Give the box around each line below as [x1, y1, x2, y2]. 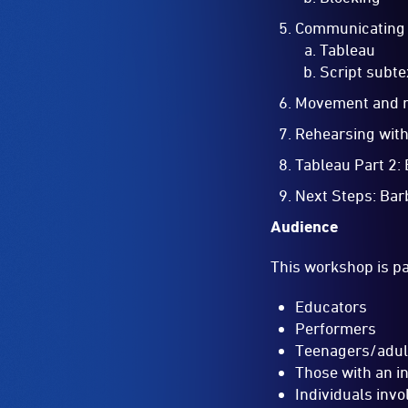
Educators [295, 296, 368, 316]
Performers [295, 318, 377, 338]
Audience [270, 216, 339, 236]
